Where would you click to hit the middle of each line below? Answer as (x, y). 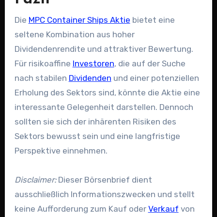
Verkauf (163, 209)
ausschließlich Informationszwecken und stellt (104, 194)
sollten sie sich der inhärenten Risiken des (95, 122)
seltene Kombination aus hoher (74, 35)
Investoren (93, 64)
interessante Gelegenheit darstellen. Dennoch (104, 107)
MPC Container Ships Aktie (79, 20)
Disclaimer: (35, 180)
